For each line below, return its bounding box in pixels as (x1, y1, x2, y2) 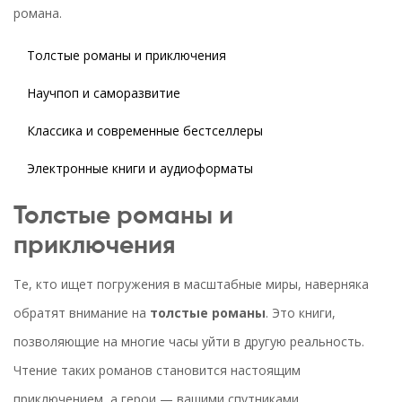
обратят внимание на (13, 304, 150, 322)
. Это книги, (266, 304, 336, 322)
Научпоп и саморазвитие (27, 84, 180, 102)
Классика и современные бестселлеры (27, 122, 263, 140)
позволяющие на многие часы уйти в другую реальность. (13, 333, 364, 351)
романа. (13, 4, 62, 22)
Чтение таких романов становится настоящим (13, 362, 301, 380)
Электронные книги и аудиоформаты (27, 160, 253, 178)
